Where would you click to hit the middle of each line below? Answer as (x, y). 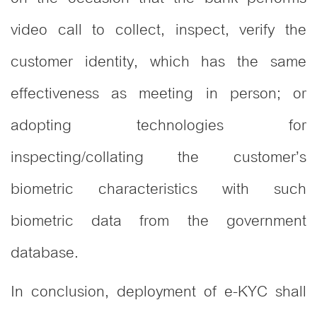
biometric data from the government (158, 221)
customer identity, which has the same (158, 62)
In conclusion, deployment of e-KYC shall (158, 292)
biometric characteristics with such (158, 189)
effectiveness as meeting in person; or (158, 93)
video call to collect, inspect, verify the (158, 30)
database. (45, 253)
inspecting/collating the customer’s (158, 157)
